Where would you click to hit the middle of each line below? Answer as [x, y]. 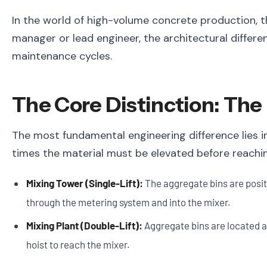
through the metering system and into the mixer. [128, 202]
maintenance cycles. [62, 56]
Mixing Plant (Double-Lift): [84, 226]
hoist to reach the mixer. [78, 245]
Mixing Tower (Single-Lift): [84, 183]
